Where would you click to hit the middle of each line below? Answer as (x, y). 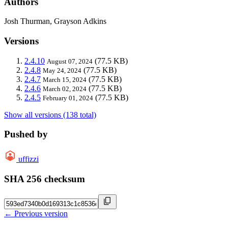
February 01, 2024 (68, 98)
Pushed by (26, 134)
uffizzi (28, 159)
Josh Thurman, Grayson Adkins (55, 21)
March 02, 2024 (65, 89)
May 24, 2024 (62, 70)
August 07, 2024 (70, 61)
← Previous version (36, 213)
